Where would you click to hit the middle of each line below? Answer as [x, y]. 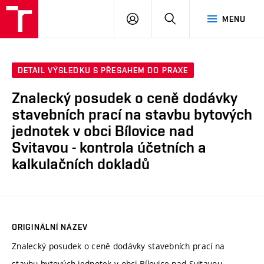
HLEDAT [191, 18]
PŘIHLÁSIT [159, 18]
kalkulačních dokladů [81, 164]
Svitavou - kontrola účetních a [109, 148]
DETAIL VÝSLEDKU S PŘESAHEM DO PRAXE [103, 70]
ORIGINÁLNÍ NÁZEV [50, 227]
